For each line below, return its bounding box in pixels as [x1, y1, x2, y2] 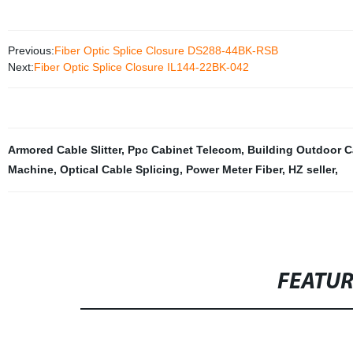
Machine [7, 163, 54, 176]
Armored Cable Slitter [7, 143, 121, 156]
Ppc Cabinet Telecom [127, 143, 241, 156]
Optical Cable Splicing [59, 163, 180, 176]
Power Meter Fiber [185, 163, 282, 176]
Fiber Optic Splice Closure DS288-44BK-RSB [54, 44, 278, 57]
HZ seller [288, 163, 335, 176]
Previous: [7, 44, 54, 57]
